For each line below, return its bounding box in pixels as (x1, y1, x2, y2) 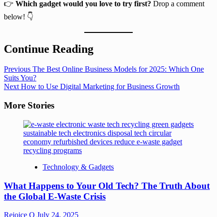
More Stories (4, 100, 54, 111)
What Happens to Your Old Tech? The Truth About (4, 180, 210, 191)
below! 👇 (4, 12, 33, 21)
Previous (4, 65, 31, 74)
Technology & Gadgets (43, 162, 114, 171)
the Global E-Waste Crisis (4, 191, 106, 201)
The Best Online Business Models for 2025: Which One (31, 65, 204, 74)
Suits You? (4, 74, 36, 82)
